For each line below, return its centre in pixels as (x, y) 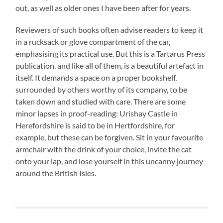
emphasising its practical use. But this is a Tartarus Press (111, 53)
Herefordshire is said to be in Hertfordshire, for (95, 125)
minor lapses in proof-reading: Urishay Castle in (97, 113)
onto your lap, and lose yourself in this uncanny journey (110, 161)
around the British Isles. (56, 173)
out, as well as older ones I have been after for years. (103, 7)
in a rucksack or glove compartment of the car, (93, 41)
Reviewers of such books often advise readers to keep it (110, 29)
